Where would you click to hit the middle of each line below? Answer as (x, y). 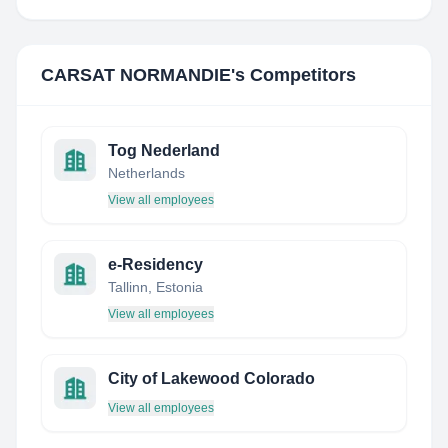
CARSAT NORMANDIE (136, 75)
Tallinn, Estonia (155, 287)
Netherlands (146, 173)
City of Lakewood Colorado (211, 378)
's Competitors (293, 75)
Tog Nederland (164, 150)
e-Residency (155, 264)
